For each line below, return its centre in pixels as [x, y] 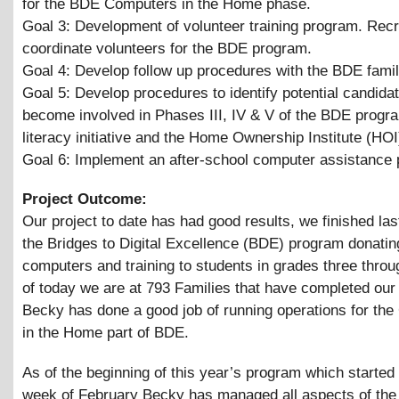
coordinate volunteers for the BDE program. [167, 48]
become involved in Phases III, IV [136, 115]
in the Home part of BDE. [106, 333]
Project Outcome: [87, 199]
